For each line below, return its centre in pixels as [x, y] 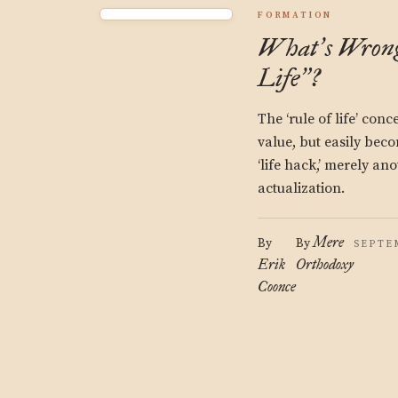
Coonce [277, 287]
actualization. [301, 188]
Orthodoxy [325, 264]
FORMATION [295, 15]
